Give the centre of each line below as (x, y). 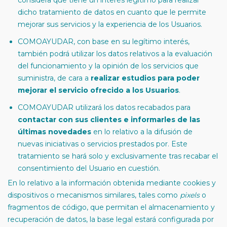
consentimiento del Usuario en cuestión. (89, 168)
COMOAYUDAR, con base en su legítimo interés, (104, 42)
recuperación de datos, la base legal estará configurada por (111, 219)
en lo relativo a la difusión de (142, 132)
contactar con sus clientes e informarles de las (109, 120)
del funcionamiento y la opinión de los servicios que (108, 66)
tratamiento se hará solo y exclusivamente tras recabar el (118, 156)
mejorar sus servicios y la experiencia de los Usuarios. (110, 24)
